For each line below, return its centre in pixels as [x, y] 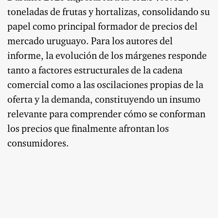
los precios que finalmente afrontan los [88, 129]
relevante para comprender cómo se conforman [106, 115]
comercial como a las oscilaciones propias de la [105, 85]
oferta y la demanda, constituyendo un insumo [104, 100]
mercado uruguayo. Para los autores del [90, 42]
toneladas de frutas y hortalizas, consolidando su [109, 12]
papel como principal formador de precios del [102, 27]
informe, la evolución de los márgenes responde [107, 56]
